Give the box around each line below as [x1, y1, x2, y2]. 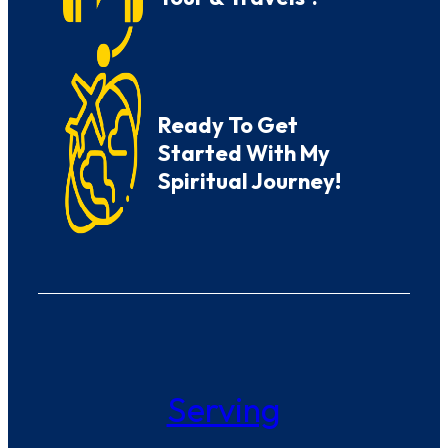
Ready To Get [158, 110, 298, 139]
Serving [166, 387, 280, 431]
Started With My [158, 138, 330, 167]
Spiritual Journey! [158, 166, 341, 195]
